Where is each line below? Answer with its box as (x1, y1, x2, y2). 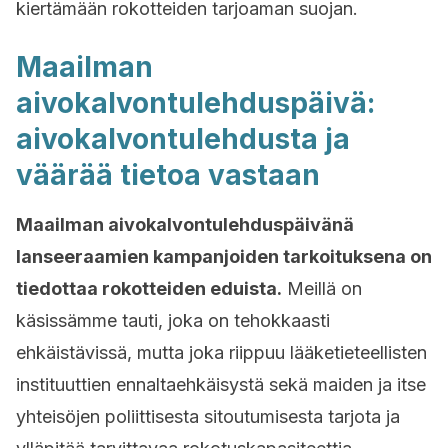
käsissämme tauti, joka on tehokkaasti (16, 310, 330, 331)
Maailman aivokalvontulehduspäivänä (16, 214, 354, 235)
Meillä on (282, 278, 362, 299)
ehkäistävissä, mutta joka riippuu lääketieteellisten (16, 342, 427, 363)
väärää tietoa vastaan (16, 158, 320, 192)
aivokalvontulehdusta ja (16, 122, 350, 156)
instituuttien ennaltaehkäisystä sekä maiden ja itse (16, 374, 426, 395)
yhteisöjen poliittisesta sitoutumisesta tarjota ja (16, 406, 400, 427)
